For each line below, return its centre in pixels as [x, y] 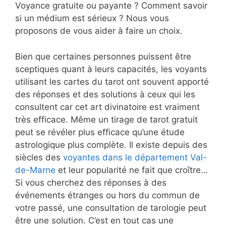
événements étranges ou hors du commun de [107, 195]
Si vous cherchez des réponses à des [91, 182]
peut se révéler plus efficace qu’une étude [100, 132]
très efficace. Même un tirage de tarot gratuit [106, 119]
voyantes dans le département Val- [135, 157]
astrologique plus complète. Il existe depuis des [111, 145]
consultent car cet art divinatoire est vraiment [107, 107]
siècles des [39, 157]
